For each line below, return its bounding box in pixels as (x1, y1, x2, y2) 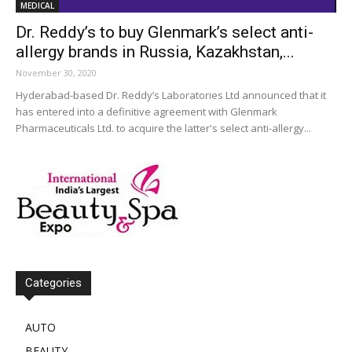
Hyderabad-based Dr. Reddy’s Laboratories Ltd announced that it (16, 88, 326, 103)
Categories (25, 276, 82, 291)
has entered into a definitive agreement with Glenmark (16, 104, 277, 119)
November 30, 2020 (16, 67, 97, 79)
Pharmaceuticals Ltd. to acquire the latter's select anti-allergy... (16, 121, 311, 136)
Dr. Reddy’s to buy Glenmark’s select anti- (16, 23, 313, 42)
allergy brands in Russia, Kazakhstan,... (16, 42, 295, 62)
